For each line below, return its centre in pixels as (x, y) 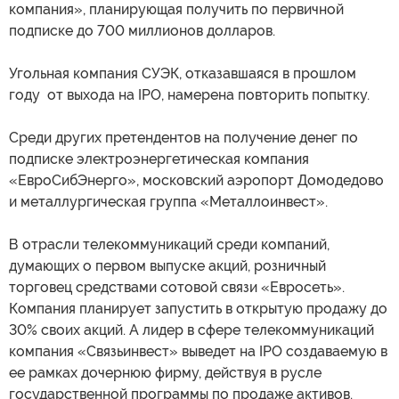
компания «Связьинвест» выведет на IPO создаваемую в (198, 352)
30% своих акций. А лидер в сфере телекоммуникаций (191, 330)
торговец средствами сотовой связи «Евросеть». (177, 288)
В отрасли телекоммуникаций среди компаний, (169, 245)
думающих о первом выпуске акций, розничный (167, 266)
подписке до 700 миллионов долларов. (142, 31)
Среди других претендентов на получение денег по (183, 138)
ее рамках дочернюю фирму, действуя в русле (165, 373)
